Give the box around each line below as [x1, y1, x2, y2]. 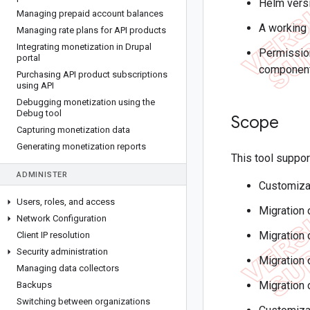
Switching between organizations [17, 296, 150, 307]
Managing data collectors [17, 263, 119, 273]
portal [17, 53, 40, 63]
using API [17, 80, 54, 91]
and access [66, 197, 115, 207]
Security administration [17, 246, 108, 257]
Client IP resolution [17, 230, 90, 240]
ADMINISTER [17, 170, 68, 179]
